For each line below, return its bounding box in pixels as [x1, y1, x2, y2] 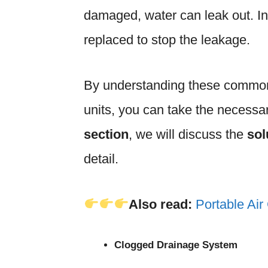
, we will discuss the [129, 127, 247, 142]
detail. [84, 151, 118, 167]
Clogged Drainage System [114, 239, 237, 251]
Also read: [129, 197, 193, 212]
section [84, 127, 129, 142]
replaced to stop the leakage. [84, 32, 250, 48]
